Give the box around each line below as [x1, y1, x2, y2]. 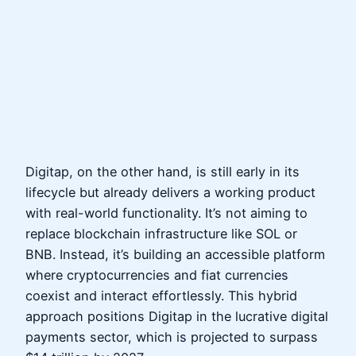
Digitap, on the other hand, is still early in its [25, 164, 300, 180]
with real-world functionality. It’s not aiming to [25, 205, 308, 222]
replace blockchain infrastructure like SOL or [25, 226, 297, 242]
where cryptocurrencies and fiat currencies [25, 267, 288, 284]
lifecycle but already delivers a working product [25, 184, 315, 201]
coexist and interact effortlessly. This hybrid [25, 288, 297, 304]
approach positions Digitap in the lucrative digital [25, 308, 328, 325]
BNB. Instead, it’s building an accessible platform [25, 246, 325, 263]
